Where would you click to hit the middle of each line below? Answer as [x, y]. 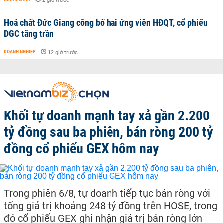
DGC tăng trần [29, 34]
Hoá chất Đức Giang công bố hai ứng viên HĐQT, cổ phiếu [106, 23]
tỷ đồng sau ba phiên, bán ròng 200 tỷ [109, 132]
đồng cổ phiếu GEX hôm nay [82, 149]
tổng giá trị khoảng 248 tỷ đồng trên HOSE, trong [111, 206]
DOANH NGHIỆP [20, 52]
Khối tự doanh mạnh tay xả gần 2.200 [107, 116]
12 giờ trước [63, 53]
